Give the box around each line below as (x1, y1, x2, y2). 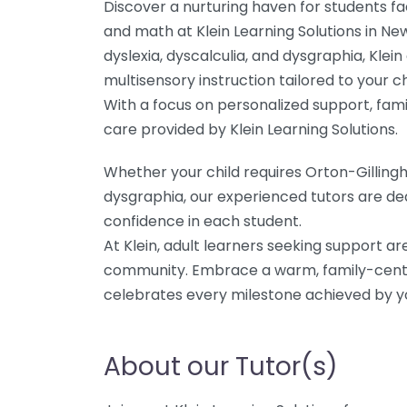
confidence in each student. (104, 211, 302, 232)
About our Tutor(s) (104, 349, 338, 384)
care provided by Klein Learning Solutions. (104, 119, 398, 140)
